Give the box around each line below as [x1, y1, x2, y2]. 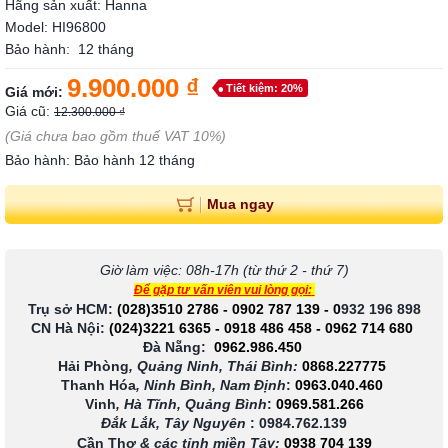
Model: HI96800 [5, 19, 106, 35]
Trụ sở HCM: [27, 301, 117, 318]
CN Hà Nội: [31, 320, 105, 337]
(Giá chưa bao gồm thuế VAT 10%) [5, 128, 226, 144]
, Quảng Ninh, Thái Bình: [129, 358, 298, 375]
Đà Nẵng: [142, 339, 206, 356]
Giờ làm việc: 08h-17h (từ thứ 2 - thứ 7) [99, 262, 349, 279]
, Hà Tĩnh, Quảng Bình [115, 396, 267, 413]
